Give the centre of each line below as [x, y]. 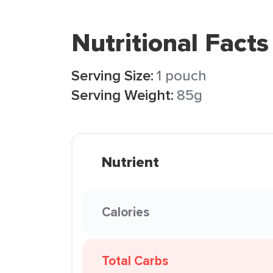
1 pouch [182, 75]
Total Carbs [135, 261]
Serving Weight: [122, 95]
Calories [126, 212]
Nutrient [130, 162]
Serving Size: [112, 75]
